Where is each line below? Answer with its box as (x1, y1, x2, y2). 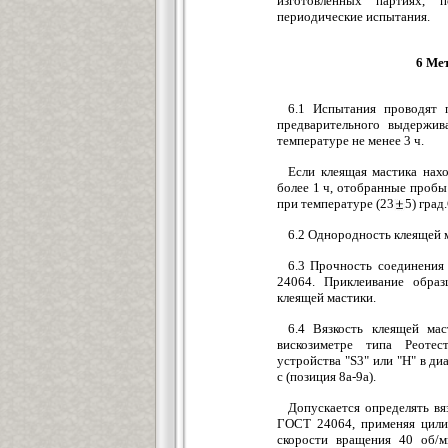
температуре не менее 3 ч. (277, 133, 424, 148)
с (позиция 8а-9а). (277, 369, 376, 384)
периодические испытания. (277, 9, 442, 24)
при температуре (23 (277, 196, 394, 211)
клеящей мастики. (277, 290, 376, 305)
